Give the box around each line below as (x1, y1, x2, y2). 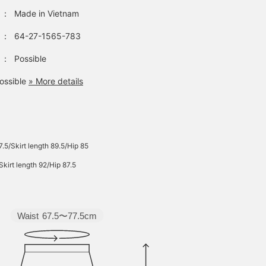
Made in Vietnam (14, 8, 79, 18)
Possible (14, 53, 46, 64)
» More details (28, 76, 83, 86)
